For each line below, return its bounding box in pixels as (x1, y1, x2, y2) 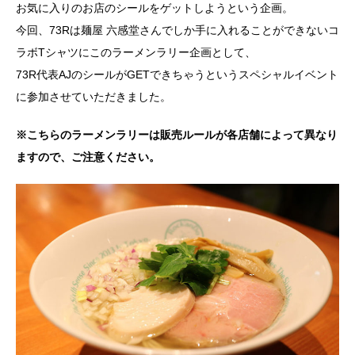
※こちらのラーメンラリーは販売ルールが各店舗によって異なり (16, 128, 338, 142)
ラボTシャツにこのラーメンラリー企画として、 (16, 46, 256, 59)
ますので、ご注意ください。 (16, 151, 160, 164)
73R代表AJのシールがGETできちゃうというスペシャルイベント (16, 68, 338, 82)
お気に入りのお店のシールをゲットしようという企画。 (16, 2, 293, 15)
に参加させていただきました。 (16, 90, 171, 104)
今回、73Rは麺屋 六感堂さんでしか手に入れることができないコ (16, 24, 339, 37)
